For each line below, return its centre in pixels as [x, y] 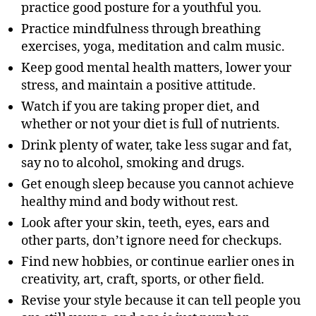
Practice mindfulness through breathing [141, 30]
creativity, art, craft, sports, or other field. [143, 280]
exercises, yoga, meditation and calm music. [153, 47]
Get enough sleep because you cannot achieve [158, 185]
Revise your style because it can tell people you [161, 301]
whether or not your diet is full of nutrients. [151, 125]
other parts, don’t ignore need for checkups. [152, 241]
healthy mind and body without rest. [130, 202]
